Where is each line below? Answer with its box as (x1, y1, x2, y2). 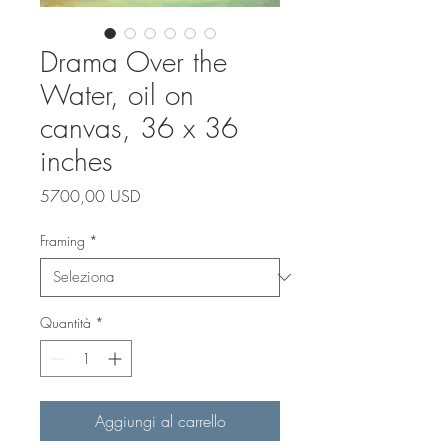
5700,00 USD (40, 184, 140, 207)
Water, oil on (40, 75, 194, 113)
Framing (40, 230, 85, 250)
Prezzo (139, 183, 184, 206)
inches (40, 141, 113, 179)
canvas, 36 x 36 (40, 108, 238, 146)
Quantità (40, 312, 91, 332)
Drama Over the (40, 42, 227, 80)
